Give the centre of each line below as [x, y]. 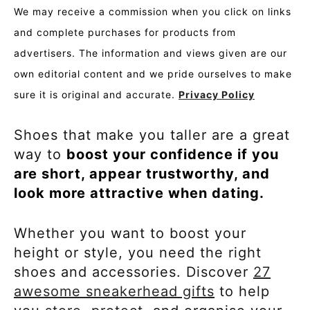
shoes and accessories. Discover [134, 272]
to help [242, 291]
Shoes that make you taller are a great [152, 135]
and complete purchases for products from [125, 32]
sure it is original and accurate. [96, 94]
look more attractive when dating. [141, 193]
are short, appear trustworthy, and [142, 173]
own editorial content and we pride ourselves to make [153, 73]
